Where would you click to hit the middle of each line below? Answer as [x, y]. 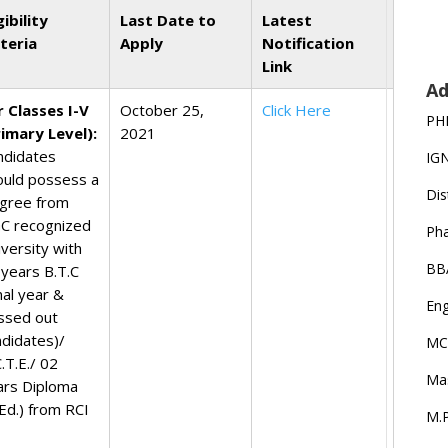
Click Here [297, 110]
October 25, [162, 110]
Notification [308, 43]
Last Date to [168, 20]
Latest [287, 20]
